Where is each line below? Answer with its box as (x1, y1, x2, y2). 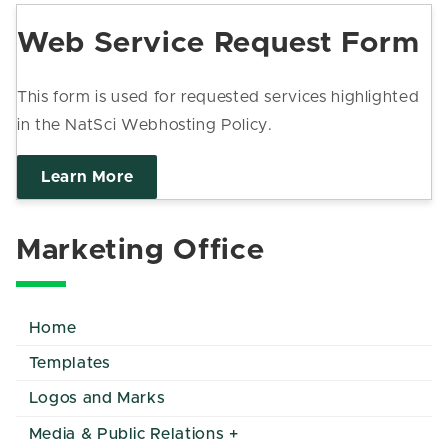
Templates (28, 355, 111, 372)
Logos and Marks (28, 390, 166, 407)
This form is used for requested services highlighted (17, 88, 420, 105)
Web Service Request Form (17, 29, 420, 59)
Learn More (41, 168, 134, 185)
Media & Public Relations (28, 425, 225, 442)
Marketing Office (16, 235, 265, 265)
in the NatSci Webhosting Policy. (17, 116, 273, 133)
